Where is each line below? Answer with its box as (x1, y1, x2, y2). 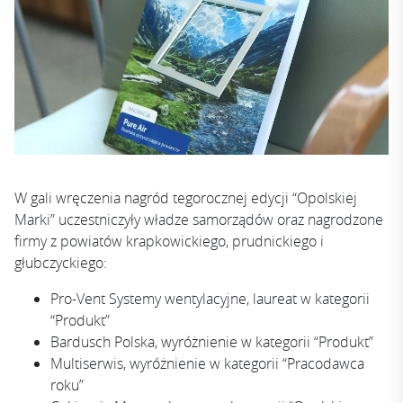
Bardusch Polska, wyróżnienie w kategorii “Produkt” (50, 331, 377, 352)
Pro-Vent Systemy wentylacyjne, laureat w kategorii (50, 288, 370, 309)
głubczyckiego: (14, 252, 111, 273)
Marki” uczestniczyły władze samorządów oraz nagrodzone (14, 209, 383, 229)
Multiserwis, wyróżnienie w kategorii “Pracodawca (50, 353, 364, 373)
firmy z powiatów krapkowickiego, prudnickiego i (14, 230, 324, 251)
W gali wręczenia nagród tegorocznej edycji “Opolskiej (14, 187, 357, 208)
